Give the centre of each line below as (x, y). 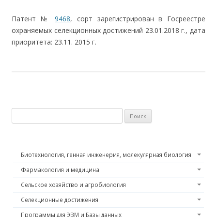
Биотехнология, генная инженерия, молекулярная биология (106, 155)
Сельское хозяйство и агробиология (73, 185)
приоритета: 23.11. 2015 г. (54, 42)
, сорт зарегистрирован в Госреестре (138, 19)
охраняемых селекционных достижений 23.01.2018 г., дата (108, 30)
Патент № (33, 19)
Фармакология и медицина (60, 170)
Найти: (22, 113)
